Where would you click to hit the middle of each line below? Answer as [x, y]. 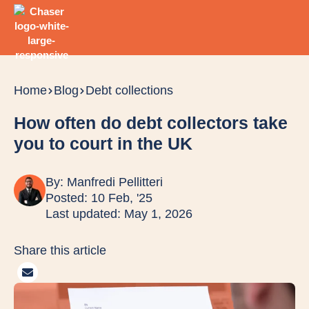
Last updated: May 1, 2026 [119, 214]
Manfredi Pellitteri [115, 182]
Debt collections [129, 90]
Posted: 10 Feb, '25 [99, 198]
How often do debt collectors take [151, 123]
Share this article [60, 250]
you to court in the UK [103, 143]
